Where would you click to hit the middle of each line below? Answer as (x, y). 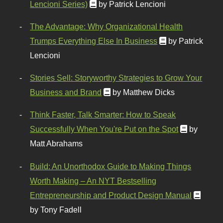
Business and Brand (66, 92)
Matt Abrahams (56, 144)
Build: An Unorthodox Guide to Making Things (111, 166)
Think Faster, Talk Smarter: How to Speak (103, 115)
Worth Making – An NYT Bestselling (93, 180)
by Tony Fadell (56, 209)
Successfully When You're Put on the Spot (104, 129)
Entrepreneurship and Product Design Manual (111, 195)
